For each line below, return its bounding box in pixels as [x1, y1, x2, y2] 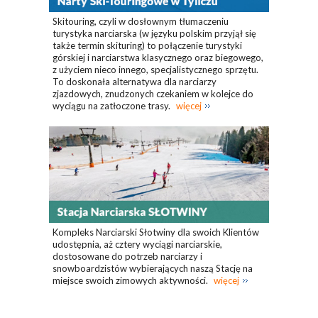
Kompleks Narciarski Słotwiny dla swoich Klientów [53, 226, 259, 238]
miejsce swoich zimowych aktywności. [53, 274, 210, 286]
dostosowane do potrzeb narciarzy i [53, 250, 202, 262]
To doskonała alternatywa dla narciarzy [53, 76, 216, 88]
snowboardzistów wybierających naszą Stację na [53, 262, 253, 274]
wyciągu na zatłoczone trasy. [53, 100, 172, 112]
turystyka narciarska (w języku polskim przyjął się [53, 28, 256, 40]
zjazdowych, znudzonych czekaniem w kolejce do [53, 88, 253, 100]
